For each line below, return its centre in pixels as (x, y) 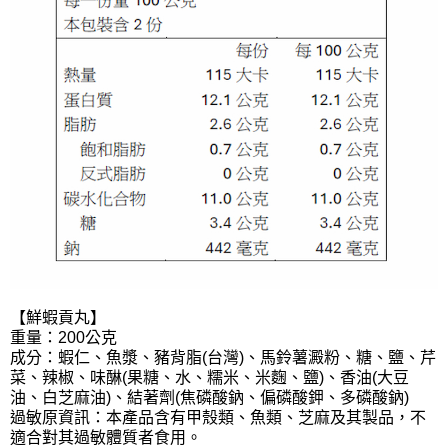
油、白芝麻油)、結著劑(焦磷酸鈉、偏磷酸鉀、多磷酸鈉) (209, 397)
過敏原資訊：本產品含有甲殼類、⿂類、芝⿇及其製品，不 (218, 417)
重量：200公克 (63, 337)
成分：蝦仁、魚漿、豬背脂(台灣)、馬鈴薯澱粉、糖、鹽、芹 (223, 357)
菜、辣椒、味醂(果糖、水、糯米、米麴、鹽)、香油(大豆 (209, 377)
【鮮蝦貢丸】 (58, 317)
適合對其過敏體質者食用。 (106, 437)
